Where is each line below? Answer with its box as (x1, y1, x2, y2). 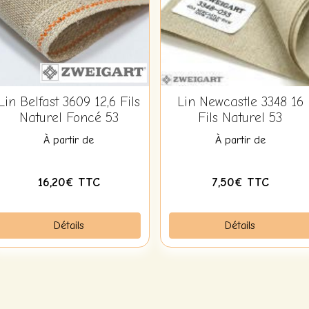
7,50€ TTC (211, 175, 269, 190)
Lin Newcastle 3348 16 (177, 94, 303, 110)
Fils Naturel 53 (198, 110, 283, 126)
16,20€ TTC (37, 175, 100, 190)
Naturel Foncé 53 (19, 110, 119, 126)
